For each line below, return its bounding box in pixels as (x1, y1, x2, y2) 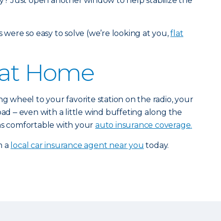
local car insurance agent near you (10, 141, 144, 150)
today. (144, 141, 169, 150)
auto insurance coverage (95, 120, 191, 130)
